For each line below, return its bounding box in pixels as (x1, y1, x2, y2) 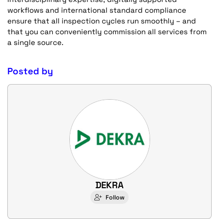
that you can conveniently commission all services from (7, 26, 207, 36)
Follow (105, 193, 125, 201)
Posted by (7, 65, 53, 77)
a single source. (7, 37, 64, 47)
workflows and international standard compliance (7, 5, 186, 15)
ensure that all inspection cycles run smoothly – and (7, 16, 196, 25)
